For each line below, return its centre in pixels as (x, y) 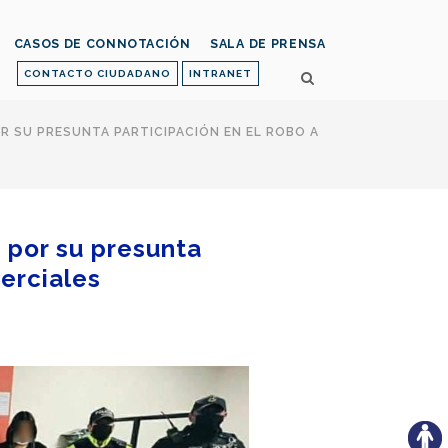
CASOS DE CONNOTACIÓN (102, 44)
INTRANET (220, 73)
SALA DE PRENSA (267, 44)
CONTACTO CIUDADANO (97, 73)
